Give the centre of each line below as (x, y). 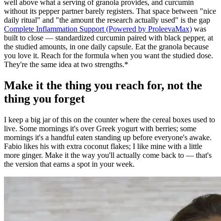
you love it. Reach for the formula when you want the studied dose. (109, 55)
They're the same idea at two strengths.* (66, 64)
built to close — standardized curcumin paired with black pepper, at (109, 37)
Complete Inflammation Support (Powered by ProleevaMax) (98, 29)
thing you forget (44, 98)
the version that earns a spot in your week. (69, 164)
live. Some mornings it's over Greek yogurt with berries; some (100, 128)
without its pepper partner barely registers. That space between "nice (110, 11)
